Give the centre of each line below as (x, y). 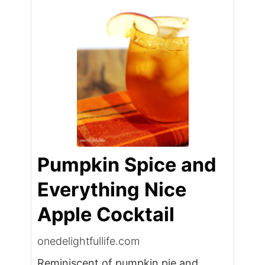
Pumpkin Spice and (127, 164)
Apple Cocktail (106, 214)
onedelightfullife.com (89, 241)
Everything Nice (112, 189)
